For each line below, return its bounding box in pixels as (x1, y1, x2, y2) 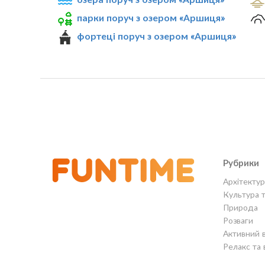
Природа (222, 202, 258, 212)
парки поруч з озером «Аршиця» (77, 11, 225, 23)
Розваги (222, 215, 253, 225)
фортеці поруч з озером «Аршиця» (77, 30, 237, 41)
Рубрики (222, 157, 259, 168)
